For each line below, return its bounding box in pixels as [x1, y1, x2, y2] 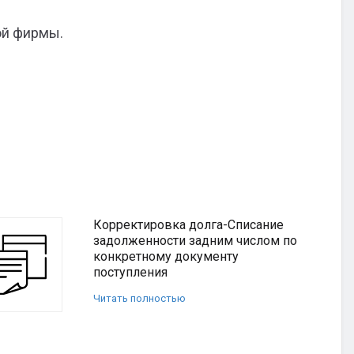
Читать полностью [93, 292, 186, 304]
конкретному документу [93, 249, 239, 264]
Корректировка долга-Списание [93, 217, 284, 232]
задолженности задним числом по [93, 233, 297, 248]
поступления [93, 265, 168, 280]
